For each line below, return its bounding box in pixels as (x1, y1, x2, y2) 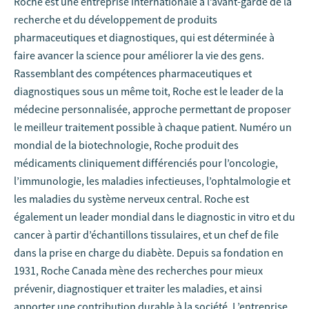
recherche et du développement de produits (14, 12, 217, 26)
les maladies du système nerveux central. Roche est (14, 192, 249, 206)
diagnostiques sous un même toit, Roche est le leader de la (14, 84, 283, 98)
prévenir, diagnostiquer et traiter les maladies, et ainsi (14, 281, 262, 295)
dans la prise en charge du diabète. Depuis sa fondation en (14, 246, 283, 259)
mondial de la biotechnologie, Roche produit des (14, 138, 239, 152)
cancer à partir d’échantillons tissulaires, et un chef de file (14, 228, 279, 241)
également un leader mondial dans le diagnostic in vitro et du (14, 210, 295, 223)
